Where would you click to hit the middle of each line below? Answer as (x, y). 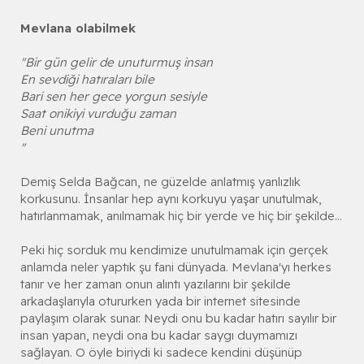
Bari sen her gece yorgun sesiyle (114, 96)
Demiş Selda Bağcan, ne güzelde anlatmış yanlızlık (160, 181)
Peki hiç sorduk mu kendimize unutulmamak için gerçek (174, 249)
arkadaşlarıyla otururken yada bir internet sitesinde (160, 301)
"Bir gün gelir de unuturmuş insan (117, 62)
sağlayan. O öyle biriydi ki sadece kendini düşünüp (161, 352)
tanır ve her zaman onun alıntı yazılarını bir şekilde (156, 284)
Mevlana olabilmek (78, 28)
